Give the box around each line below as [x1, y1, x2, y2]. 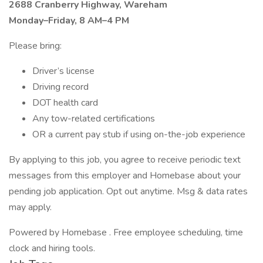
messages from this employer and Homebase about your [9, 169, 241, 182]
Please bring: [9, 39, 62, 52]
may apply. [9, 201, 52, 214]
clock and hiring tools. [9, 242, 95, 255]
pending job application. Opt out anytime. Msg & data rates [9, 185, 248, 198]
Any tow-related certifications [32, 112, 155, 125]
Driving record [32, 80, 89, 93]
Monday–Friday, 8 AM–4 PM [9, 14, 129, 27]
